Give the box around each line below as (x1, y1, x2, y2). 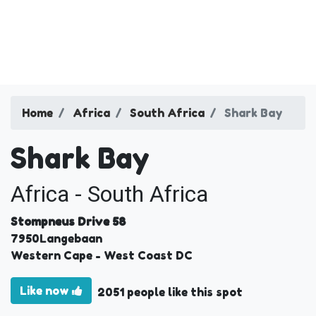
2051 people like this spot (97, 285, 243, 299)
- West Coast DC (92, 248, 193, 262)
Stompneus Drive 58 (11, 214, 126, 229)
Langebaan (39, 231, 102, 245)
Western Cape (11, 248, 92, 262)
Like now (20, 283, 72, 298)
